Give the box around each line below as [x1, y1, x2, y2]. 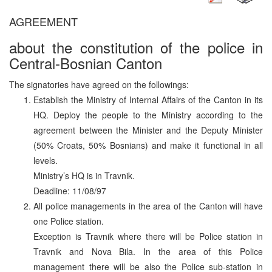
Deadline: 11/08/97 [33, 184, 106, 197]
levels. [33, 154, 58, 166]
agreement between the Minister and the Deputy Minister [33, 123, 263, 136]
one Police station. [33, 214, 104, 227]
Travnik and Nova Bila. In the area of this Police [33, 245, 263, 257]
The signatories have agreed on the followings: [9, 78, 189, 90]
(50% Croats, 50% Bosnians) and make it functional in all [33, 138, 263, 151]
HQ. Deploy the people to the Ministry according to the [33, 108, 263, 121]
